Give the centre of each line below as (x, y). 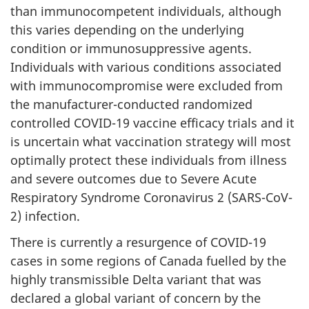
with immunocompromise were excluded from (147, 85)
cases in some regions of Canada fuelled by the (148, 261)
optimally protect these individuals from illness (149, 160)
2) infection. (45, 216)
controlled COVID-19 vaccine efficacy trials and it (152, 122)
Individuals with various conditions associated (146, 67)
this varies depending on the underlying (127, 29)
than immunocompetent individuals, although (146, 11)
